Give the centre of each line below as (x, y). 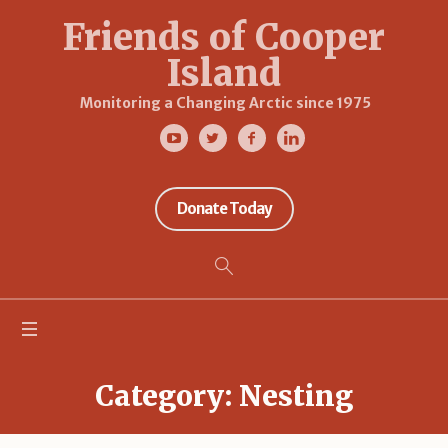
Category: (167, 395)
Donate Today (224, 208)
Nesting (296, 395)
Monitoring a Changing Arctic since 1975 (225, 103)
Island (224, 73)
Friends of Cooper (224, 37)
